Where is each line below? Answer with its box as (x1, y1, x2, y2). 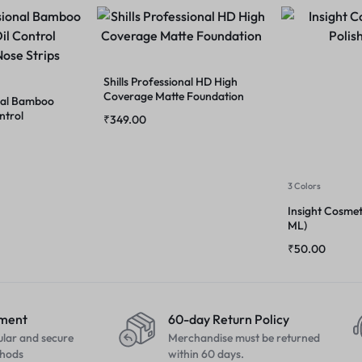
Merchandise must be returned (168, 330, 320, 345)
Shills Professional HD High (103, 74, 238, 89)
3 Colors (288, 180, 321, 192)
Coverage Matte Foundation (103, 89, 244, 103)
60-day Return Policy (168, 311, 289, 327)
